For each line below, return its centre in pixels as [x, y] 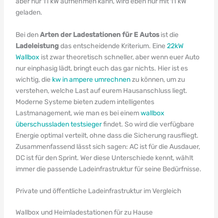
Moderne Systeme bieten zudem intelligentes [85, 102]
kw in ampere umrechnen [91, 79]
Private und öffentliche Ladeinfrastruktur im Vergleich [98, 191]
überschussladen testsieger [58, 124]
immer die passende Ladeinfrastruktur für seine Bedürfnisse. [108, 169]
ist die [169, 35]
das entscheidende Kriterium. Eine [113, 46]
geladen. [29, 13]
